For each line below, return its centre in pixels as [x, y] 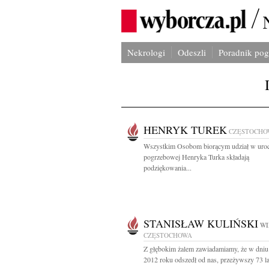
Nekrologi [146, 52]
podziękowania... [168, 168]
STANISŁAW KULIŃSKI [201, 223]
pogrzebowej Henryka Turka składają [196, 157]
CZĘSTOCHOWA [168, 235]
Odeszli [192, 52]
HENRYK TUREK [185, 130]
